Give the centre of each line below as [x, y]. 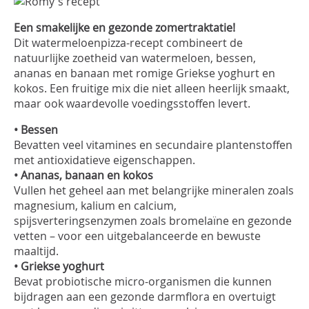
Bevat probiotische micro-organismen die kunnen [143, 281]
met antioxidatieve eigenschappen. [104, 160]
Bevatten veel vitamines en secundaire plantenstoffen [153, 145]
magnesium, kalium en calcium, [95, 206]
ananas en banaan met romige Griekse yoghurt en [144, 73]
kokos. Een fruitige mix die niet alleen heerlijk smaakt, [152, 88]
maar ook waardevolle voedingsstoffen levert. [132, 103]
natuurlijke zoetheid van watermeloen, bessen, [135, 58]
